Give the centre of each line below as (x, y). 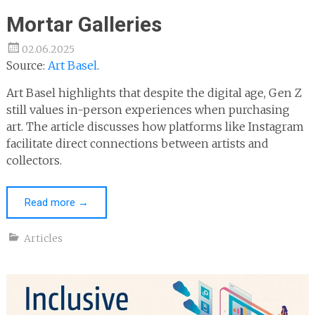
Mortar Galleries (84, 25)
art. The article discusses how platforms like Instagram (155, 127)
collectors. (34, 161)
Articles (43, 239)
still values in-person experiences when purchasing (148, 110)
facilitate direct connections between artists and (137, 144)
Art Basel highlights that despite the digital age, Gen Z (154, 93)
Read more (51, 203)
